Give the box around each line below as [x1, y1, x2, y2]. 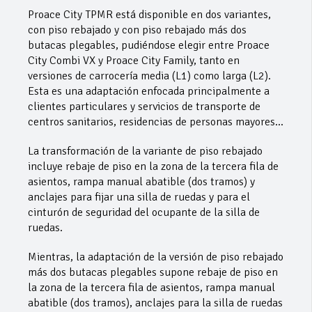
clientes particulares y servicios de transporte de [28, 99, 260, 114]
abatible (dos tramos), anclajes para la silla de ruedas [28, 295, 283, 310]
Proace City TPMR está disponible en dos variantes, [28, 7, 271, 22]
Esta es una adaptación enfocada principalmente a [28, 84, 270, 98]
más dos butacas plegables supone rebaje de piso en [28, 265, 278, 279]
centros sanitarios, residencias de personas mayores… [28, 114, 283, 129]
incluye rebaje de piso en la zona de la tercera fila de [28, 159, 279, 173]
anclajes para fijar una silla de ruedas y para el [28, 189, 250, 204]
